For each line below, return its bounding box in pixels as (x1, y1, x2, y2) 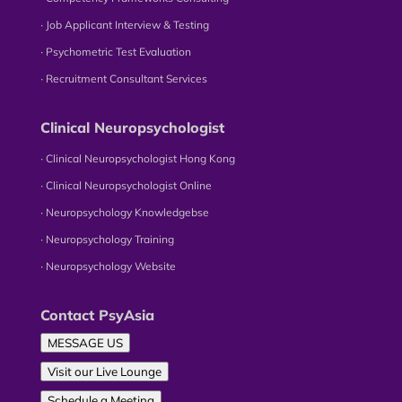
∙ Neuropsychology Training (39, 232, 174, 247)
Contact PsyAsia (39, 306, 154, 325)
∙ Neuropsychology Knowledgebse (39, 205, 209, 220)
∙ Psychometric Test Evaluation (39, 45, 191, 59)
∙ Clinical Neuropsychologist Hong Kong (39, 152, 235, 166)
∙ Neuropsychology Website (39, 259, 176, 274)
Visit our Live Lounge (47, 364, 162, 380)
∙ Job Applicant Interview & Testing (39, 18, 209, 32)
